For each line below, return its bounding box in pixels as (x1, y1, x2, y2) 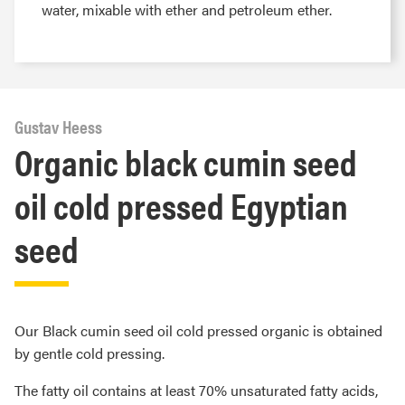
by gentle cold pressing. (14, 343, 165, 363)
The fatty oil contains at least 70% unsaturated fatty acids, (14, 380, 378, 400)
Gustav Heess (14, 113, 102, 139)
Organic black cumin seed (14, 136, 357, 187)
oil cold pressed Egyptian (14, 179, 348, 231)
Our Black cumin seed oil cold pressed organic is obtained (14, 320, 382, 341)
